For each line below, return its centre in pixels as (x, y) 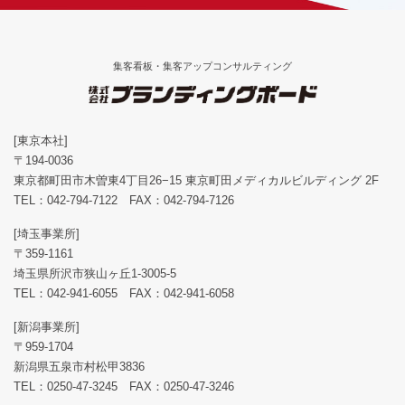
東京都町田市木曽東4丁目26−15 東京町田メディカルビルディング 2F (196, 181)
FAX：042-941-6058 (176, 294)
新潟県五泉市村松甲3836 (79, 367)
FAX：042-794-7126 (176, 201)
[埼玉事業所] (47, 234)
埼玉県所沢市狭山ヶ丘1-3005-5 (95, 274)
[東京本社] (41, 141)
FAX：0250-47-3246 (176, 387)
